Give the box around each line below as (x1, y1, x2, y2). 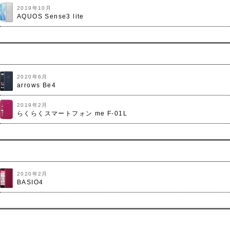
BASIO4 (17, 179, 44, 186)
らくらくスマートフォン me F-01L (17, 110, 127, 117)
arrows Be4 (17, 82, 56, 89)
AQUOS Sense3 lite (17, 13, 84, 20)
